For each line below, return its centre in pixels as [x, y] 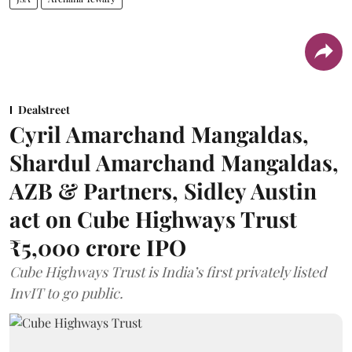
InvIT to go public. [66, 293]
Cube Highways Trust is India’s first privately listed [168, 271]
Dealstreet [44, 109]
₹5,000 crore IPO [98, 247]
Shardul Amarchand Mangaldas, [174, 162]
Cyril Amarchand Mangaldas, [159, 134]
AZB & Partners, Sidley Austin [163, 190]
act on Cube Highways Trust [153, 218]
